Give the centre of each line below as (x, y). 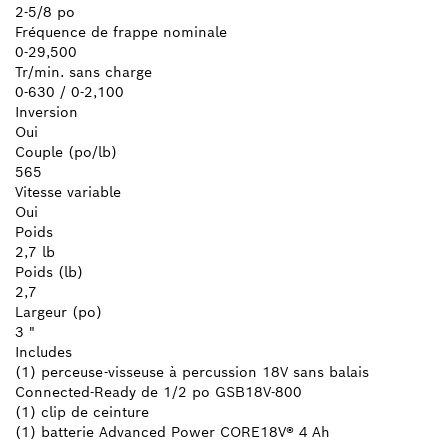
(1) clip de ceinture (82, 411)
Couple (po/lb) (66, 151)
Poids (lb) (49, 271)
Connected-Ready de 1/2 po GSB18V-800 (158, 391)
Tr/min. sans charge (83, 71)
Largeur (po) (58, 311)
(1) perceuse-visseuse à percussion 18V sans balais (192, 371)
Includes (43, 351)
